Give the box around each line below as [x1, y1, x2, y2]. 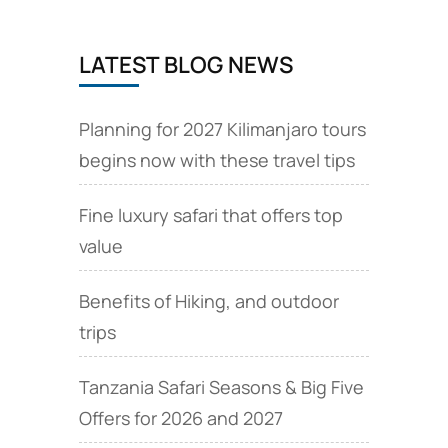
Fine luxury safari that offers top [78, 202, 343, 227]
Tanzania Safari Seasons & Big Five [78, 374, 364, 399]
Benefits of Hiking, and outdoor [78, 288, 339, 313]
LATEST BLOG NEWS [78, 48, 293, 80]
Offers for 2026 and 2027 [78, 405, 283, 430]
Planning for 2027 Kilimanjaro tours [78, 116, 366, 141]
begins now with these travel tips [78, 147, 355, 172]
